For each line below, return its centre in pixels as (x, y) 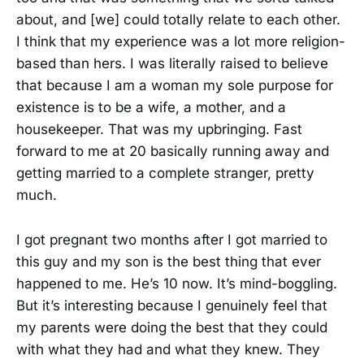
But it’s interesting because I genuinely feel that (172, 305)
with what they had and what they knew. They (168, 349)
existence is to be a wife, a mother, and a (151, 108)
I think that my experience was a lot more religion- (181, 42)
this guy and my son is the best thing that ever (169, 261)
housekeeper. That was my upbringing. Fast (159, 130)
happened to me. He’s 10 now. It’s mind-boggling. (177, 283)
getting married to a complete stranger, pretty (165, 173)
